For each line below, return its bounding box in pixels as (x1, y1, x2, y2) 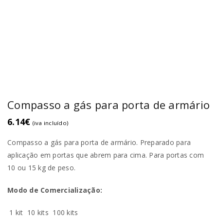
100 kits (51, 207, 78, 217)
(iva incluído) (32, 119, 69, 127)
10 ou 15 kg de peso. (7, 163, 75, 172)
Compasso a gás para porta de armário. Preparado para (7, 137, 191, 147)
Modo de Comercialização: (7, 185, 102, 195)
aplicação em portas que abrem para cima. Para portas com (7, 150, 204, 160)
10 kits (25, 207, 51, 217)
